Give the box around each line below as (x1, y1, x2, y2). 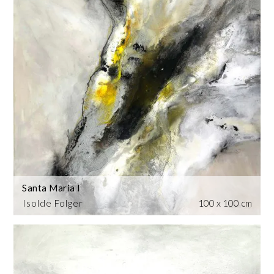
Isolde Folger (23, 198, 84, 209)
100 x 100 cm (198, 198, 252, 209)
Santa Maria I (22, 182, 81, 194)
